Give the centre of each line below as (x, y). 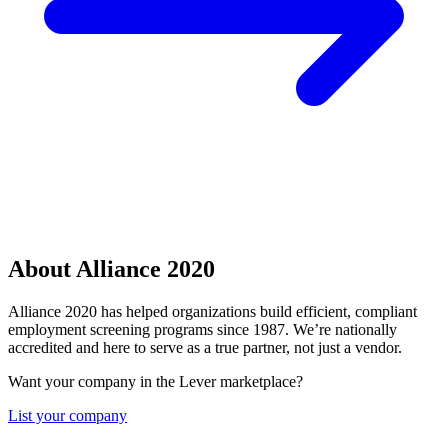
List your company (67, 415)
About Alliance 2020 (111, 268)
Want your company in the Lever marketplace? (155, 381)
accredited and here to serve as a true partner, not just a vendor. (205, 347)
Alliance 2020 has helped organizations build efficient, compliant (212, 311)
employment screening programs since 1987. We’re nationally (202, 329)
